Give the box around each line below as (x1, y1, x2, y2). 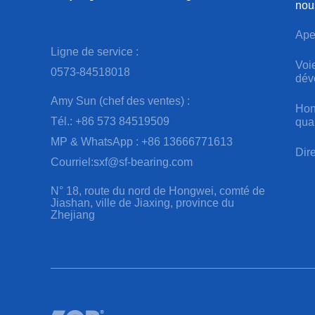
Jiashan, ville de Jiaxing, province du (51, 197, 234, 210)
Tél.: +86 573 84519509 (51, 115, 169, 128)
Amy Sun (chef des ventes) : (51, 95, 190, 108)
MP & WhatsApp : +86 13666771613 (51, 136, 233, 148)
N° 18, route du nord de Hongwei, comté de (51, 185, 265, 198)
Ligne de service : (51, 46, 139, 58)
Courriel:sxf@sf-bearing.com (51, 156, 193, 169)
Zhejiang (51, 209, 95, 221)
